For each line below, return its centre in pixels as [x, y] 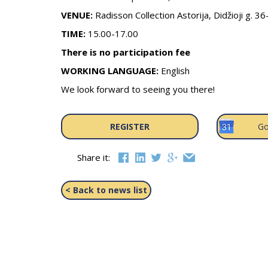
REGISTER [130, 127]
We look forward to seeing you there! [138, 89]
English [174, 71]
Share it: [93, 158]
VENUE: [77, 15]
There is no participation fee [126, 52]
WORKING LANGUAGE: [110, 71]
